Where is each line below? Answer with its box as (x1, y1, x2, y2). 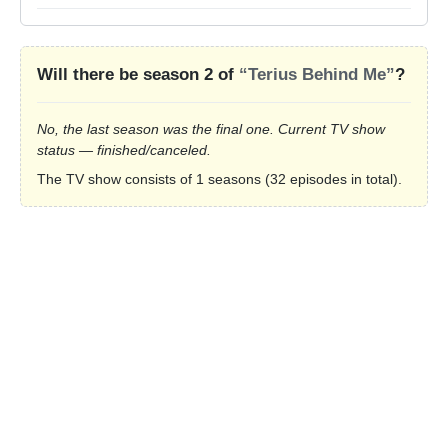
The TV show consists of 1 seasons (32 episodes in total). (37, 171, 402, 188)
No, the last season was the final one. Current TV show (37, 121, 385, 138)
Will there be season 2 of (37, 65, 239, 85)
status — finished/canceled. (37, 142, 211, 159)
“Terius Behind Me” (239, 65, 395, 85)
